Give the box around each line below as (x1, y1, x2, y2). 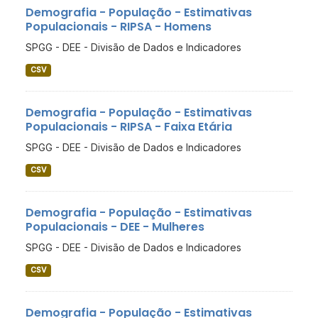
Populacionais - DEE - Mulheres (26, 219, 204, 236)
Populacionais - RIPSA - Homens (26, 18, 212, 35)
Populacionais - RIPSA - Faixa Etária (26, 119, 232, 136)
